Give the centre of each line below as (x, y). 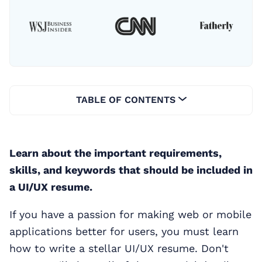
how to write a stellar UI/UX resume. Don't (119, 248)
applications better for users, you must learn (124, 231)
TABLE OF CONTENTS (127, 99)
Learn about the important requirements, (116, 153)
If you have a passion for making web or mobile (130, 214)
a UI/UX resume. (51, 187)
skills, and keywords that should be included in (131, 170)
